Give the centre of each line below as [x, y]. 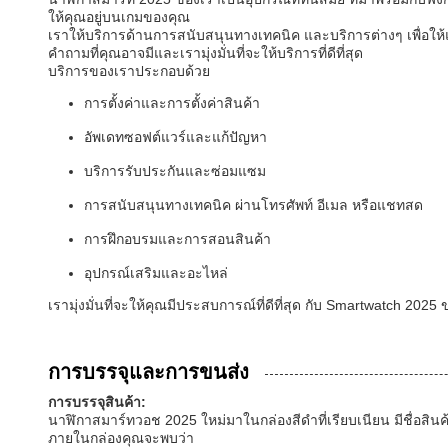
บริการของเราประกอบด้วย [129, 71]
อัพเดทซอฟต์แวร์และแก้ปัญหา [175, 137]
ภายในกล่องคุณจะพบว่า [121, 438]
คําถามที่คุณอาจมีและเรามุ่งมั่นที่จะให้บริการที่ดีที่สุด [205, 53]
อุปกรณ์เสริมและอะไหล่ [156, 273]
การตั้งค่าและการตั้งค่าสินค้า [172, 103]
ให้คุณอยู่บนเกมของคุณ [119, 17]
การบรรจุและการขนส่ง [148, 372]
